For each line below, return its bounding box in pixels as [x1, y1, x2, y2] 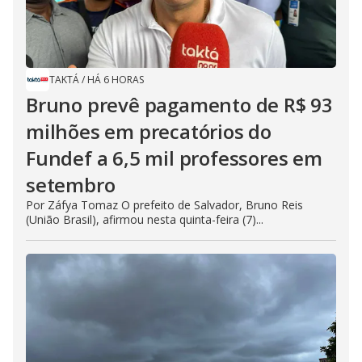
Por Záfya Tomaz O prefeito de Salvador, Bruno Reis [26, 196, 303, 213]
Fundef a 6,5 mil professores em [26, 144, 322, 171]
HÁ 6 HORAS [87, 72, 144, 86]
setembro [26, 170, 116, 198]
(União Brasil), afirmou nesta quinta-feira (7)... [26, 211, 263, 227]
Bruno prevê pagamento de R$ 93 [26, 90, 333, 118]
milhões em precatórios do [26, 117, 271, 145]
